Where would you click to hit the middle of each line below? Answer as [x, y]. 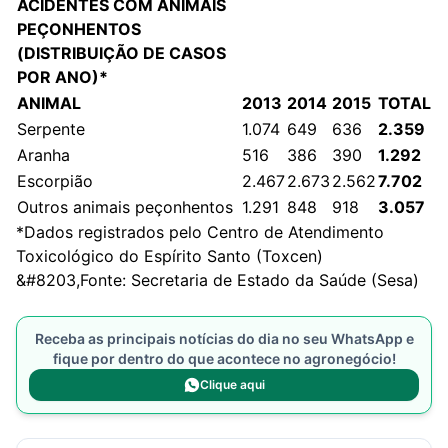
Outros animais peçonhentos [125, 207]
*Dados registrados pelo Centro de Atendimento [200, 232]
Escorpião [55, 181]
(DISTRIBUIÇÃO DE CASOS [121, 53]
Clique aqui [232, 384]
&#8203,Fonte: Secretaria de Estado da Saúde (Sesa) [217, 280]
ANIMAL [49, 103]
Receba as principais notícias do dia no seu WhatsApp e [224, 338]
